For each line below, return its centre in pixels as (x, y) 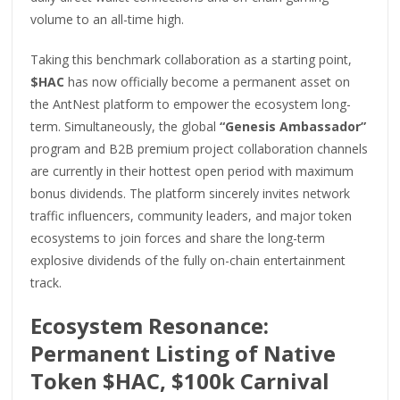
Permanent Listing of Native (183, 353)
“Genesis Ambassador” (293, 126)
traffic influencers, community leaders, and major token (192, 215)
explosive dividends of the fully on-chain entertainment (188, 260)
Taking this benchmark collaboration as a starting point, (192, 59)
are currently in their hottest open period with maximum (192, 171)
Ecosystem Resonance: (150, 325)
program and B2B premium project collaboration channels (200, 148)
